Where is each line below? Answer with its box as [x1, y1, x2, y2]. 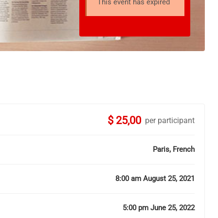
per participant [145, 116, 195, 126]
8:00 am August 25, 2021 [115, 174, 195, 183]
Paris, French [153, 145, 195, 154]
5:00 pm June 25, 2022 [123, 203, 195, 213]
